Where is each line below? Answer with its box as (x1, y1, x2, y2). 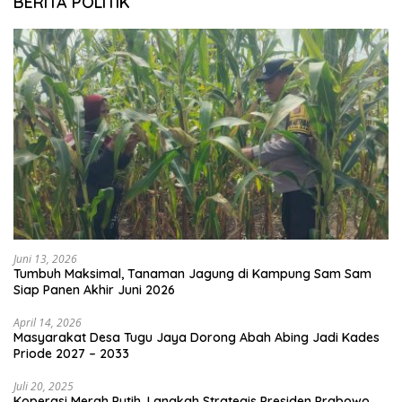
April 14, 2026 (13, 315, 82, 331)
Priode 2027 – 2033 (13, 345, 129, 363)
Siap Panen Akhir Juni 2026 (13, 282, 175, 299)
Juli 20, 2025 (13, 379, 74, 395)
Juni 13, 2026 (13, 251, 77, 267)
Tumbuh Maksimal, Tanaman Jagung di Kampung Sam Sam (13, 266, 371, 283)
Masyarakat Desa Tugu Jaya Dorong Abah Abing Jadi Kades (13, 329, 380, 346)
